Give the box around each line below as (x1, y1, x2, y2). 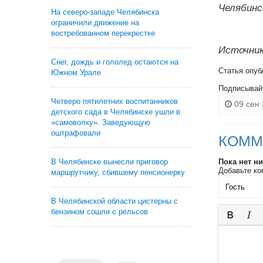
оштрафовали (51, 129, 100, 137)
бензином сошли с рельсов (51, 207, 148, 216)
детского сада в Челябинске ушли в (51, 107, 180, 116)
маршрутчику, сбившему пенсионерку (51, 168, 185, 177)
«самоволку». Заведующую (51, 118, 150, 127)
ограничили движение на (51, 18, 139, 27)
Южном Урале (51, 68, 101, 77)
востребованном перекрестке (51, 29, 155, 38)
